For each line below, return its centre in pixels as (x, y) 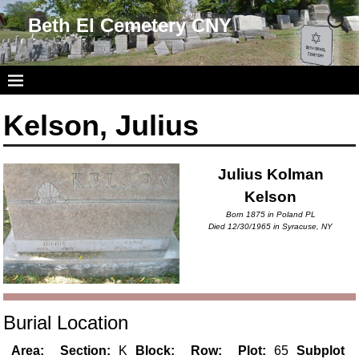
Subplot (321, 350)
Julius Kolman (270, 175)
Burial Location (66, 322)
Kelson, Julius (101, 126)
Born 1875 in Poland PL (270, 215)
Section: (86, 350)
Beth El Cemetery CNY (129, 25)
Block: (155, 350)
